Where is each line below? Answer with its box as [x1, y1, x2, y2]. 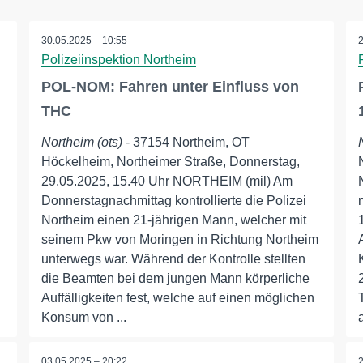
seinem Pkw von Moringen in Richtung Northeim [41, 233, 318, 246]
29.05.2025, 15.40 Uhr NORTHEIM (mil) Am [41, 174, 293, 188]
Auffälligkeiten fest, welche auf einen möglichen [41, 291, 314, 305]
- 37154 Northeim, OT [122, 135, 250, 149]
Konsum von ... [41, 310, 126, 324]
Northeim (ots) [41, 135, 122, 149]
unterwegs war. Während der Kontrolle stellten [41, 252, 305, 266]
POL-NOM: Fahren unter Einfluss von [41, 79, 299, 95]
